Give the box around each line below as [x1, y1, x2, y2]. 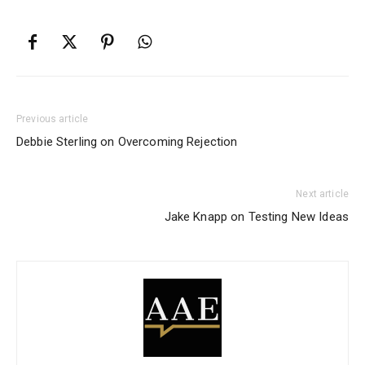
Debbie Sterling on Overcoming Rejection [16, 134, 238, 150]
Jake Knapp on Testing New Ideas [164, 209, 349, 225]
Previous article [16, 113, 89, 125]
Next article [296, 188, 349, 200]
